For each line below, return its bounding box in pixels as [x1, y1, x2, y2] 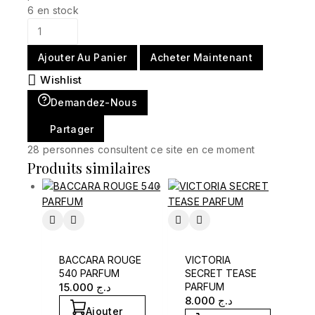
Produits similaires [27, 158, 150, 178]
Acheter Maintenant [150, 51, 252, 64]
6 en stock [27, 4, 79, 17]
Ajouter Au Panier [38, 51, 127, 64]
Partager [50, 123, 94, 136]
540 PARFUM [59, 267, 120, 280]
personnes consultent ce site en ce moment [39, 143, 255, 156]
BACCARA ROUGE [59, 254, 141, 266]
